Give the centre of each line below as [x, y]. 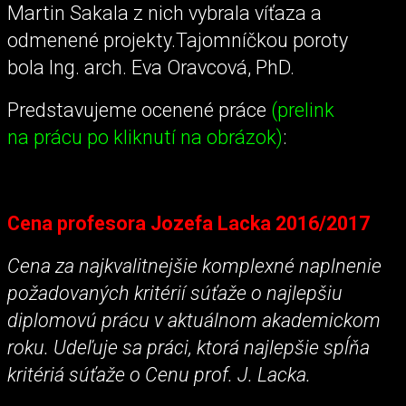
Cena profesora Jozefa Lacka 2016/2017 [188, 223]
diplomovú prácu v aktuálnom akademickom [194, 320]
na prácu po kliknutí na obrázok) [145, 138]
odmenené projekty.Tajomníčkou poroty [178, 40]
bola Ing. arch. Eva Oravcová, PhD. [151, 67]
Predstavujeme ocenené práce [139, 111]
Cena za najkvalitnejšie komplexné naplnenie [194, 266]
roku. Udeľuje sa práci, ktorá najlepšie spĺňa [188, 347]
